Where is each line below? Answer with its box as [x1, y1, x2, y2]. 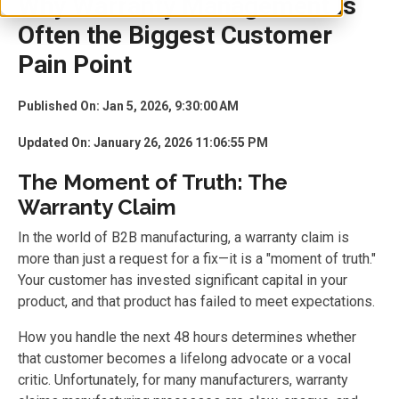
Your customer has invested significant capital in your [18, 272, 347, 289]
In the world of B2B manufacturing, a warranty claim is [18, 229, 349, 246]
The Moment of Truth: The [18, 169, 288, 195]
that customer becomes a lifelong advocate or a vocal [18, 350, 351, 367]
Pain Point [18, 50, 132, 79]
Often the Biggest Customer [18, 20, 332, 50]
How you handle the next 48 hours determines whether [18, 329, 356, 346]
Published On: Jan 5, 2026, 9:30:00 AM [18, 99, 239, 113]
